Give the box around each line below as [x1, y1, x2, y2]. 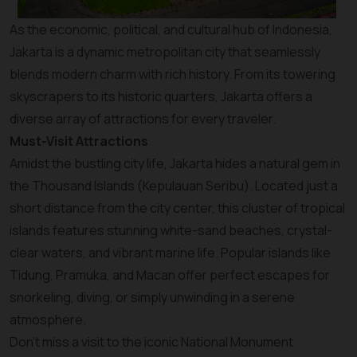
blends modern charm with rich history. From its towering [10, 65, 335, 83]
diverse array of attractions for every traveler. [10, 110, 276, 127]
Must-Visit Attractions [10, 132, 148, 150]
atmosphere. [10, 311, 86, 328]
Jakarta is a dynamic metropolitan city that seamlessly [10, 43, 320, 61]
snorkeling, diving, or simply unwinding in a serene [10, 288, 295, 306]
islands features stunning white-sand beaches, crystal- [10, 222, 332, 239]
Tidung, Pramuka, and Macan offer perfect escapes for [10, 266, 330, 284]
